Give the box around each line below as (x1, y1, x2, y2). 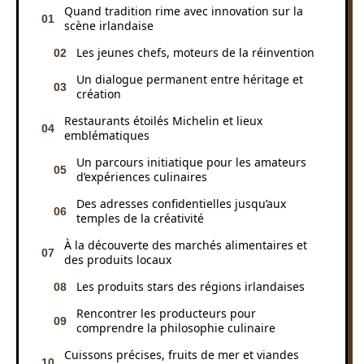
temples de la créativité (76, 210, 204, 226)
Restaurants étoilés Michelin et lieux (64, 112, 262, 128)
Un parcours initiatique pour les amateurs (76, 154, 306, 170)
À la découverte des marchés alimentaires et (64, 236, 307, 253)
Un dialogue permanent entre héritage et (76, 71, 303, 87)
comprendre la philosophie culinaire (76, 319, 275, 336)
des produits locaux (64, 251, 171, 267)
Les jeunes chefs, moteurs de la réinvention (76, 44, 314, 60)
